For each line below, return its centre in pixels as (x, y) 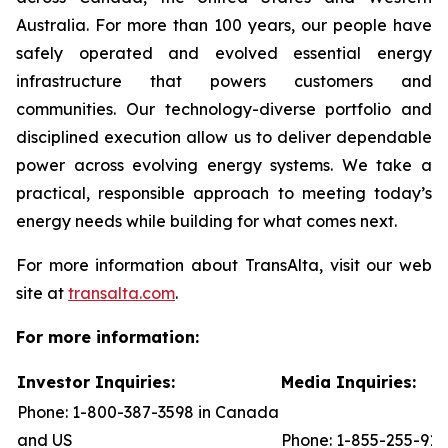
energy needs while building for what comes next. (206, 221)
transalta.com (121, 293)
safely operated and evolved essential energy (224, 53)
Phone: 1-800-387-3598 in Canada (148, 412)
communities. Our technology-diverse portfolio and (224, 109)
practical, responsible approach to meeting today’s (224, 193)
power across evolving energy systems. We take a (224, 165)
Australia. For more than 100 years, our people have (224, 25)
